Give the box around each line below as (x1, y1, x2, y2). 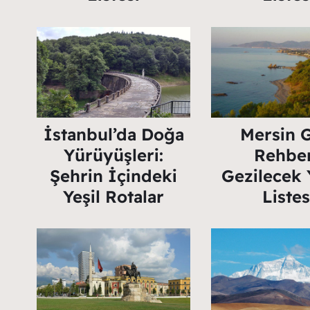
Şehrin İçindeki (50, 165, 178, 187)
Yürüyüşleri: (64, 145, 164, 166)
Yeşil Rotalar (63, 186, 165, 208)
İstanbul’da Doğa (43, 124, 184, 145)
